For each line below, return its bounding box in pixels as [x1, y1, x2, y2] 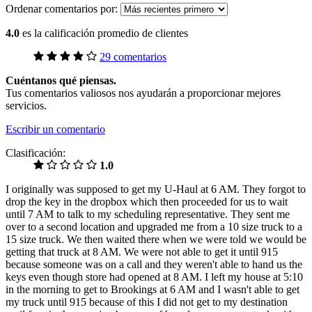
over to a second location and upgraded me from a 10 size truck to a [6, 221, 302, 233]
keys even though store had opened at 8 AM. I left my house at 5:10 [6, 271, 303, 283]
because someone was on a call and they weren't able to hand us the [6, 258, 302, 271]
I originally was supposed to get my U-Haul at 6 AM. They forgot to [6, 183, 306, 196]
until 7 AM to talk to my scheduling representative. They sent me [6, 208, 290, 221]
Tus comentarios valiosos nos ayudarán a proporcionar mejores [6, 87, 281, 100]
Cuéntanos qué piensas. [6, 75, 116, 87]
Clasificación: [6, 147, 65, 159]
